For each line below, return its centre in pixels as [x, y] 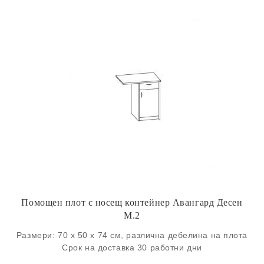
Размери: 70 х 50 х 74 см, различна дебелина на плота [132, 235]
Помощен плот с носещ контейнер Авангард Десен [132, 202]
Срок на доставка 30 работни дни [132, 247]
